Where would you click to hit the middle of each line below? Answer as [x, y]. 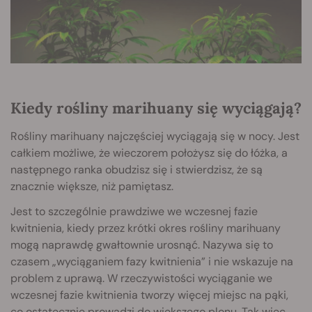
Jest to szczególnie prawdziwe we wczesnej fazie [134, 212]
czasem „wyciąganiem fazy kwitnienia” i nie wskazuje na [152, 262]
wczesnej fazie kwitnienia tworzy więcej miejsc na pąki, [149, 295]
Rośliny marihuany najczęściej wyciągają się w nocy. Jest [155, 136]
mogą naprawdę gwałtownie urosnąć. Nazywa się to [142, 245]
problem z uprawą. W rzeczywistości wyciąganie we [141, 279]
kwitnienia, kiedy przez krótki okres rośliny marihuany [146, 228]
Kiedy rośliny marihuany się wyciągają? [156, 108]
